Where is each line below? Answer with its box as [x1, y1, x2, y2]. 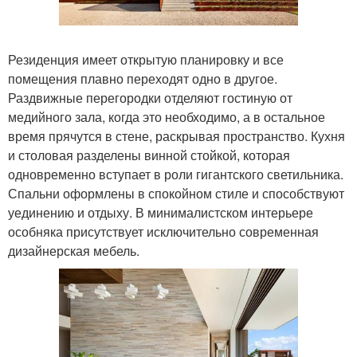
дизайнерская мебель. [8, 241, 139, 260]
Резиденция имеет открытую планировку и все [8, 49, 284, 69]
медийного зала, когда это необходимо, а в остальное [8, 107, 325, 126]
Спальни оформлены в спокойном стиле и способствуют [8, 183, 344, 202]
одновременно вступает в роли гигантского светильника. [8, 164, 343, 183]
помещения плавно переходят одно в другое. [8, 69, 277, 88]
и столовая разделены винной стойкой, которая [8, 145, 290, 164]
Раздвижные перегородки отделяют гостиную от [8, 88, 292, 107]
